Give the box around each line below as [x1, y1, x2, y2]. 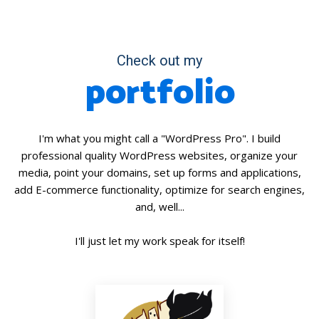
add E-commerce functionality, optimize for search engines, [14, 182, 305, 197]
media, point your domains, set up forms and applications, [18, 165, 301, 179]
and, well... [135, 199, 184, 214]
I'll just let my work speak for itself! [74, 234, 245, 248]
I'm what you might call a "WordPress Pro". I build [38, 131, 281, 145]
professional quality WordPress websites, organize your [21, 148, 298, 162]
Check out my [117, 52, 202, 69]
